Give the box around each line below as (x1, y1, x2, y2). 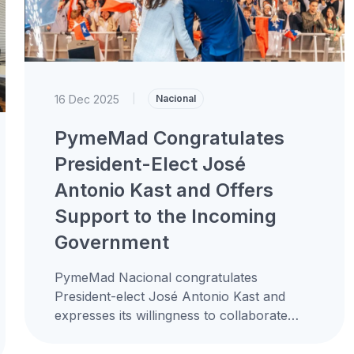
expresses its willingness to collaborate (54, 307, 288, 323)
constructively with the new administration (54, 326, 307, 342)
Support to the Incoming (54, 205, 277, 228)
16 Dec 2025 (54, 92, 119, 106)
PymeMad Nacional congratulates (54, 269, 258, 285)
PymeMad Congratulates (54, 126, 284, 149)
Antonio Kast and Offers (54, 179, 273, 201)
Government (54, 231, 169, 254)
